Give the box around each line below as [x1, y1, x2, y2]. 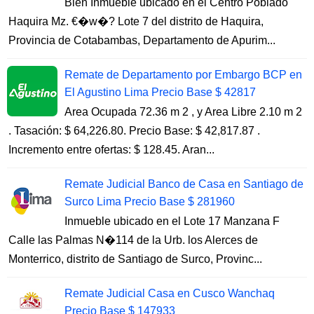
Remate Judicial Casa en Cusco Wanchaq [64, 287, 275, 299]
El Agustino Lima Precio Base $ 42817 [64, 86, 256, 98]
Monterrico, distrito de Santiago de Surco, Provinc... [8, 252, 262, 265]
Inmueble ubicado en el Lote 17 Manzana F [64, 214, 280, 227]
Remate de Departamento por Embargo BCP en [64, 68, 302, 81]
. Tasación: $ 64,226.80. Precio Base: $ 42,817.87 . [8, 124, 260, 137]
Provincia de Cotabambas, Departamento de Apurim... [8, 34, 275, 46]
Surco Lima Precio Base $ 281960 [64, 195, 235, 207]
